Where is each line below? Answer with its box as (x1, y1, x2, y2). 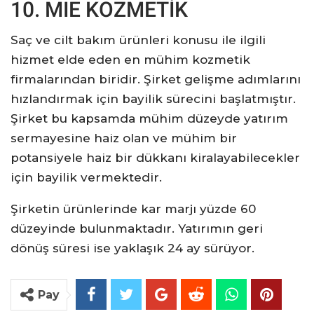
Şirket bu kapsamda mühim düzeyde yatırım (11, 111, 288, 125)
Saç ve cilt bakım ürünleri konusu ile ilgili (11, 33, 266, 47)
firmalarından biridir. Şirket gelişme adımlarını (11, 72, 301, 86)
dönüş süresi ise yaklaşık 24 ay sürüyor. (11, 241, 254, 255)
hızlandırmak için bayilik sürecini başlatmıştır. (11, 92, 296, 106)
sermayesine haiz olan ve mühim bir (11, 131, 237, 145)
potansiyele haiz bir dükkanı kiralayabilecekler (11, 151, 300, 165)
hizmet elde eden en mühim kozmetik (11, 53, 250, 67)
